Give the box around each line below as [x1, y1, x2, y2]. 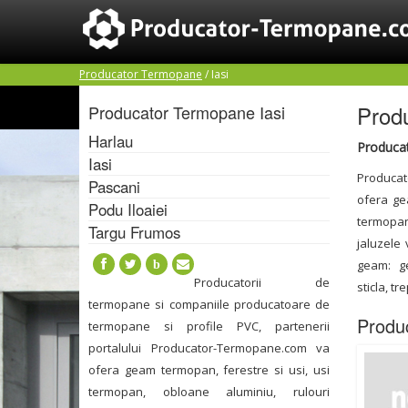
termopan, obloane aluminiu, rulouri [88, 383, 330, 400]
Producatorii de [194, 274, 330, 291]
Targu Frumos [88, 221, 180, 243]
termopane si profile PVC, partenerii [88, 318, 330, 334]
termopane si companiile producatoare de [88, 296, 330, 312]
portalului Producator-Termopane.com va [88, 340, 330, 356]
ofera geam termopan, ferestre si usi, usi [88, 362, 330, 378]
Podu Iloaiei [88, 199, 168, 220]
